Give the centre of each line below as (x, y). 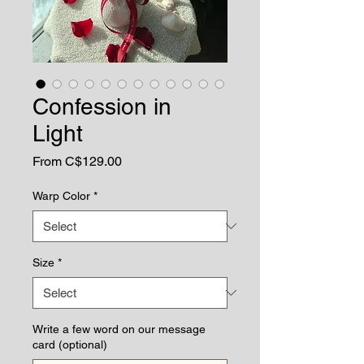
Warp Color (61, 195)
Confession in (102, 106)
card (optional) (70, 344)
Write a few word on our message (119, 329)
